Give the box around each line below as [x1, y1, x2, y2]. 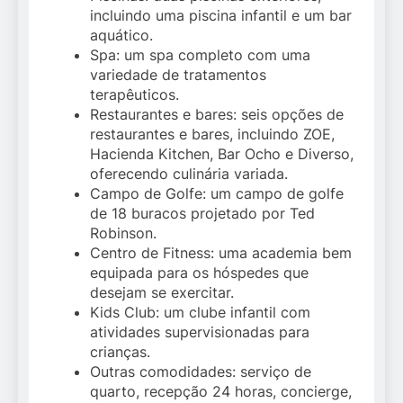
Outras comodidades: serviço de [90, 363, 311, 381]
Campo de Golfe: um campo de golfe [90, 184, 344, 203]
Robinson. [90, 224, 157, 243]
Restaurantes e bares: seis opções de [90, 105, 344, 124]
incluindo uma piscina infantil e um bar [90, 6, 352, 25]
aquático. [90, 26, 153, 45]
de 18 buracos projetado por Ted [90, 204, 315, 223]
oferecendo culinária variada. [90, 165, 288, 184]
